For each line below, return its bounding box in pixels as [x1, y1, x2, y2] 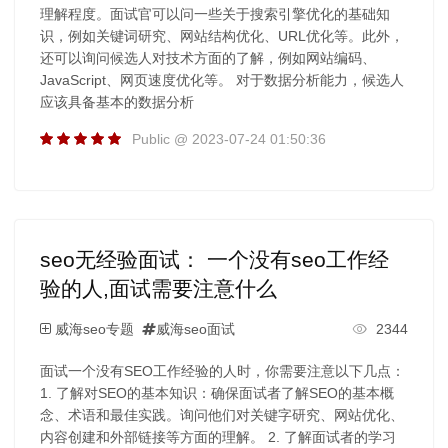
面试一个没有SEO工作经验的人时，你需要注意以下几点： [39, 362, 405, 379]
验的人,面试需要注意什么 [39, 276, 277, 300]
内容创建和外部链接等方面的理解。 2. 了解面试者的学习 [39, 428, 396, 445]
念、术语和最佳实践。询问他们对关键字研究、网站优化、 [39, 406, 404, 423]
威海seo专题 [54, 320, 134, 337]
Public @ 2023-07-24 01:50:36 [131, 130, 326, 147]
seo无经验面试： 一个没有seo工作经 [39, 247, 389, 271]
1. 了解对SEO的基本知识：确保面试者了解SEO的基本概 [39, 384, 394, 401]
